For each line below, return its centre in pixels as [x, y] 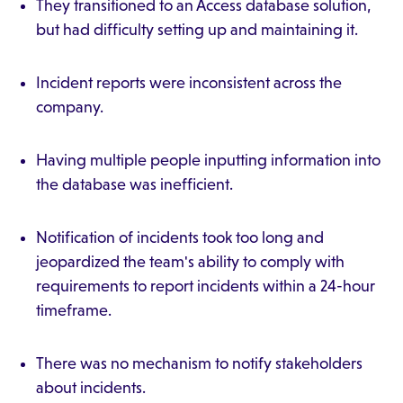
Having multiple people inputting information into [208, 160]
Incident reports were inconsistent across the [189, 83]
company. [70, 107]
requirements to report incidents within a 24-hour [206, 286]
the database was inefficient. [134, 184]
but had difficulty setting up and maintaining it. [197, 30]
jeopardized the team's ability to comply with [190, 262]
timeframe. [74, 310]
